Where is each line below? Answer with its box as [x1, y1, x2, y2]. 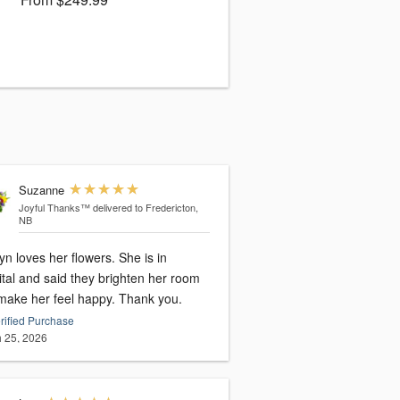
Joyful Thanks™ [18, 200, 90, 215]
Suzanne [18, 181, 64, 199]
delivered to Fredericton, [92, 200, 198, 215]
